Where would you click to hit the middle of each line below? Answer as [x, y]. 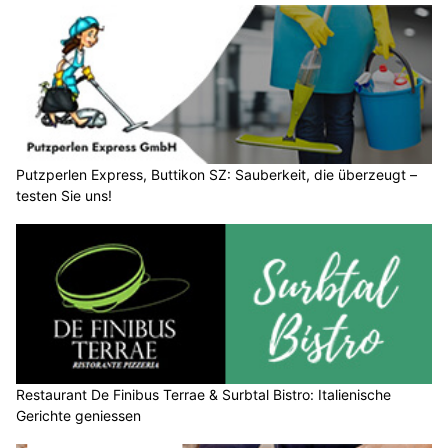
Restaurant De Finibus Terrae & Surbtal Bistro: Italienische [203, 394]
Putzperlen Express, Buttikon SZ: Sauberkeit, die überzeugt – [216, 175]
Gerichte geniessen [78, 415]
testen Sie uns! [64, 196]
